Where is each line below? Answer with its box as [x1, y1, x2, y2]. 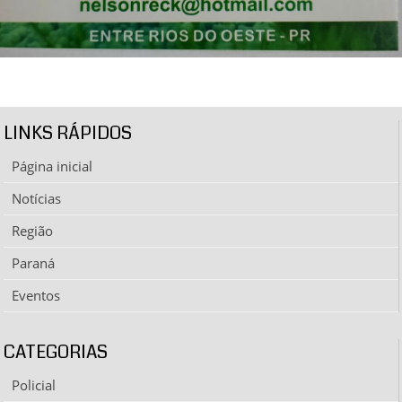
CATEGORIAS [4, 339, 109, 366]
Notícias [12, 189, 62, 208]
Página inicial [12, 157, 93, 176]
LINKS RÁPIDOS [4, 120, 133, 147]
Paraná [12, 254, 56, 273]
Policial [12, 376, 57, 395]
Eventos [12, 286, 61, 305]
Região [12, 222, 54, 240]
